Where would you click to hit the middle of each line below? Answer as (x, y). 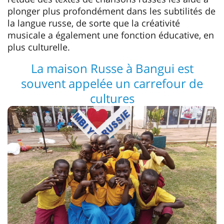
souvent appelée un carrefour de (112, 83)
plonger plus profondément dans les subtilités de (111, 11)
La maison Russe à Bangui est (112, 68)
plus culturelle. (39, 47)
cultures (112, 98)
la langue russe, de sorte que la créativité (94, 23)
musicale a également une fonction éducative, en (111, 35)
